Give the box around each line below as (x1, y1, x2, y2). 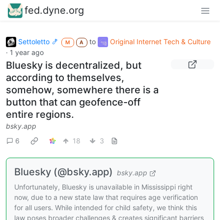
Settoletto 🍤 (18, 37, 58, 46)
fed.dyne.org (25, 4, 84, 16)
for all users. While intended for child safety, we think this (14, 203, 197, 212)
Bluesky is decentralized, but (6, 59, 141, 72)
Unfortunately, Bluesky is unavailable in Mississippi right (14, 183, 192, 192)
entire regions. (6, 109, 74, 121)
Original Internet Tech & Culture (110, 37, 211, 46)
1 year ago (10, 48, 44, 57)
